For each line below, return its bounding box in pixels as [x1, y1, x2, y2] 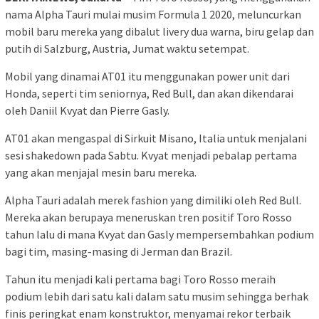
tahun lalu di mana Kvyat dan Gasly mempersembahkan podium [5, 226, 314, 241]
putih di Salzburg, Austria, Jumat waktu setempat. [5, 41, 249, 56]
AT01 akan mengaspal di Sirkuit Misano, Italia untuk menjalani [5, 130, 307, 145]
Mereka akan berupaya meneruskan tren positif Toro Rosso [5, 209, 292, 224]
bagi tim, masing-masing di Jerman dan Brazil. [5, 244, 232, 258]
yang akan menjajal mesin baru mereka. [5, 164, 197, 179]
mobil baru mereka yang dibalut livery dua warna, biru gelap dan [5, 23, 314, 38]
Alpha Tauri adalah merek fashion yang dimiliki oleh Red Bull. [5, 192, 301, 207]
